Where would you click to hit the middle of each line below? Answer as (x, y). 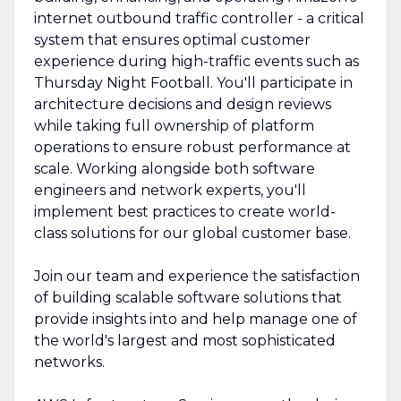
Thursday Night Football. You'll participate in (193, 82)
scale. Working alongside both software (174, 168)
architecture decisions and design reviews (182, 104)
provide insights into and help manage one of (195, 319)
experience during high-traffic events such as (196, 61)
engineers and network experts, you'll (170, 190)
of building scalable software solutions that (188, 297)
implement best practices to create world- (184, 211)
